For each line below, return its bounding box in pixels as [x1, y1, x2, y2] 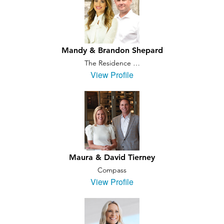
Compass [97, 165, 126, 174]
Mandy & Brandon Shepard [61, 45, 163, 55]
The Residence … [84, 58, 140, 67]
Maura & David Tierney [69, 152, 155, 162]
